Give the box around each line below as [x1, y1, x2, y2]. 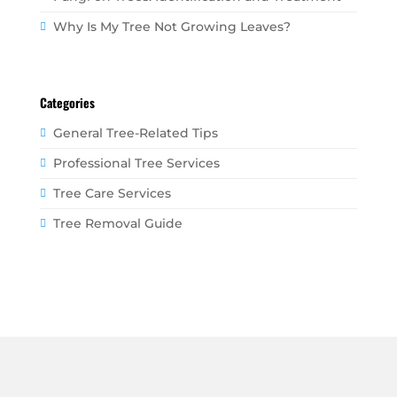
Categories [39, 92, 95, 112]
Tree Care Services [52, 184, 171, 201]
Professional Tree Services [52, 154, 220, 171]
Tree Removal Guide [52, 214, 183, 231]
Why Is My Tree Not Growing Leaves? [52, 18, 291, 35]
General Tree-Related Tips [52, 124, 218, 141]
